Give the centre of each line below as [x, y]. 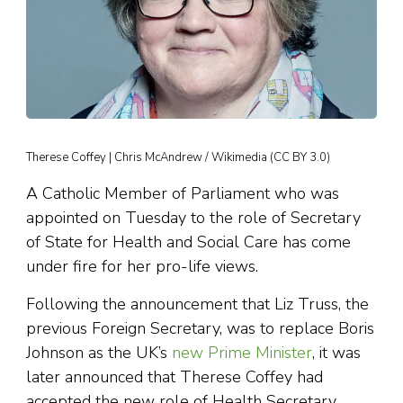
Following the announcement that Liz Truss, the [197, 304]
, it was [336, 353]
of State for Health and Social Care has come [188, 242]
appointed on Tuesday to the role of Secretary [193, 218]
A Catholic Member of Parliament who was [183, 194]
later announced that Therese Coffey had [175, 377]
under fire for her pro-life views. [144, 267]
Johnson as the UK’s [97, 353]
